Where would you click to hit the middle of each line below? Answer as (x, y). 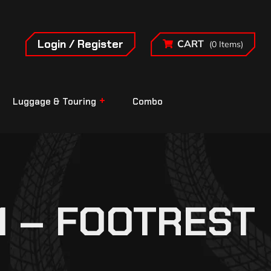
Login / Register (80, 44)
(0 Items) (227, 44)
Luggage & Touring (54, 102)
